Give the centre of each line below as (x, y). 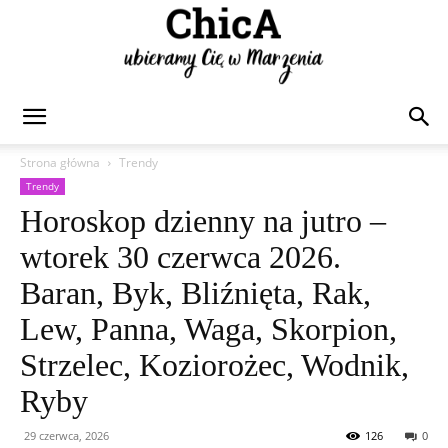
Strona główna (60, 162)
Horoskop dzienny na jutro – (203, 221)
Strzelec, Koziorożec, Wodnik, (214, 365)
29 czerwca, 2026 (66, 435)
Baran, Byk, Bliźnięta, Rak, (195, 293)
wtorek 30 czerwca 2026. (180, 257)
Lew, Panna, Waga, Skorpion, (208, 329)
